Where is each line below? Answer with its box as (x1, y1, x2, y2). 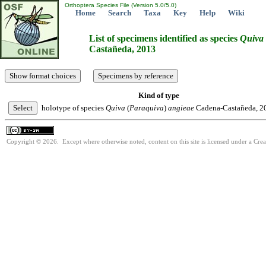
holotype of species (42, 103, 106, 112)
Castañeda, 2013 (89, 44, 156, 55)
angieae (168, 103, 194, 112)
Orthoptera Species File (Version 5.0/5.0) (63, 2, 176, 8)
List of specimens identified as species (89, 33, 240, 44)
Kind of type (138, 91, 179, 100)
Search (108, 8, 131, 17)
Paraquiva (129, 103, 164, 112)
